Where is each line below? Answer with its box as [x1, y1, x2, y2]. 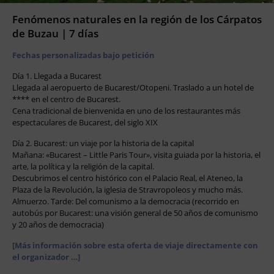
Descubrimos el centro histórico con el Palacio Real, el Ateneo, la [12, 172, 243, 183]
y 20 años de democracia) [12, 218, 104, 230]
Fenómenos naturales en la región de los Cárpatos [12, 12, 262, 26]
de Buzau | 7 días [12, 26, 98, 40]
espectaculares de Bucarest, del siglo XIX [12, 116, 158, 128]
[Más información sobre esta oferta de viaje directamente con [12, 239, 258, 251]
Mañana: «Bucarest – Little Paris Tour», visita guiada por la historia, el [12, 149, 261, 160]
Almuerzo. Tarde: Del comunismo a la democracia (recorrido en [12, 195, 239, 207]
